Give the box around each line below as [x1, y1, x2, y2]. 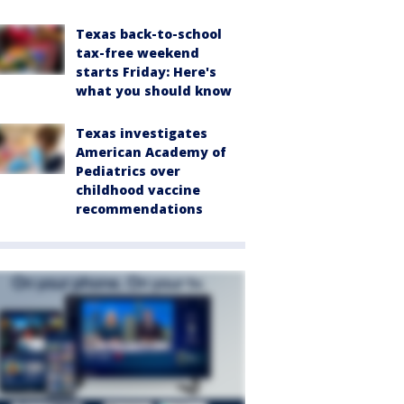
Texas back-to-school [76, 24, 222, 42]
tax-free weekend [76, 43, 199, 61]
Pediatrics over [76, 161, 180, 179]
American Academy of [76, 142, 226, 161]
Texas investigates [76, 124, 207, 142]
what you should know [76, 81, 232, 99]
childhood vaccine [76, 180, 200, 198]
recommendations [76, 199, 203, 217]
